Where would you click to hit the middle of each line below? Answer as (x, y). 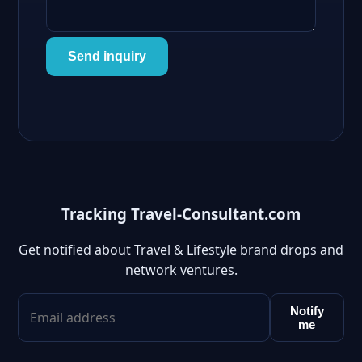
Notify (307, 311)
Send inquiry (107, 56)
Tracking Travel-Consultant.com (181, 213)
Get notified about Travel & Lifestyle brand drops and (181, 250)
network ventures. (181, 270)
